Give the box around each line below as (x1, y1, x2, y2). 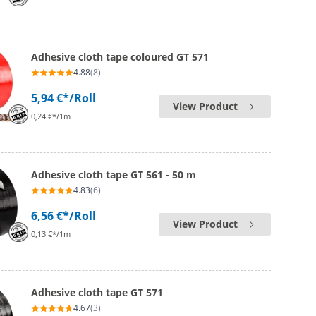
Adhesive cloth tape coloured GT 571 (31, 50, 209, 63)
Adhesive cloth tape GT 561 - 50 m (31, 168, 197, 181)
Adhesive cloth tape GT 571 (31, 286, 164, 299)
